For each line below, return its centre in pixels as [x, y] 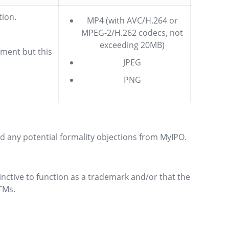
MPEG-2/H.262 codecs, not [132, 33]
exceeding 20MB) [132, 45]
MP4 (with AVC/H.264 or [132, 20]
